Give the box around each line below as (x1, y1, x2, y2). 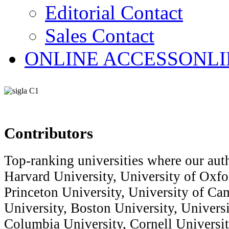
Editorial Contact (45, 2, 183, 24)
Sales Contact (45, 25, 154, 47)
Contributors (4, 124, 93, 142)
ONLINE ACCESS (25, 48, 178, 70)
